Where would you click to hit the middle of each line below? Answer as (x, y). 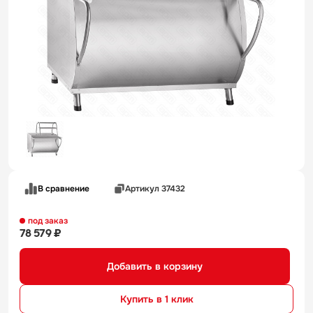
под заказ (48, 221)
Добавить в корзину (155, 266)
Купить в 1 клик (156, 299)
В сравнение (64, 188)
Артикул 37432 (155, 188)
